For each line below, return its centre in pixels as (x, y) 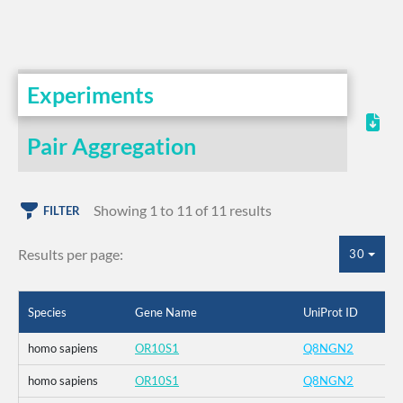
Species (47, 312)
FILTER (62, 210)
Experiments (90, 94)
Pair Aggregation (112, 146)
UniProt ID (331, 312)
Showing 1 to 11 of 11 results (183, 210)
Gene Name (166, 312)
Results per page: (71, 254)
